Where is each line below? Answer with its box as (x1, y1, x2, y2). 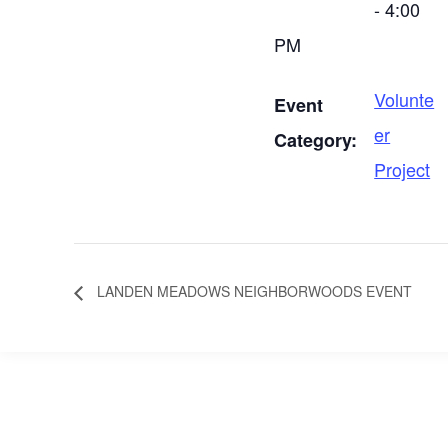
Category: (274, 127, 358, 153)
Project (374, 156, 431, 182)
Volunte (374, 86, 435, 112)
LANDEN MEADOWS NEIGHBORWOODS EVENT (93, 281, 413, 302)
